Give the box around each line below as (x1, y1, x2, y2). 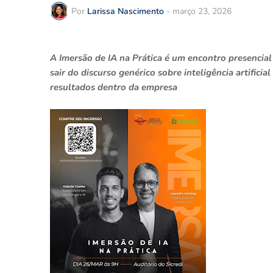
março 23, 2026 (172, 5, 232, 17)
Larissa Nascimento (87, 5, 164, 17)
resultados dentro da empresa (50, 81, 177, 93)
